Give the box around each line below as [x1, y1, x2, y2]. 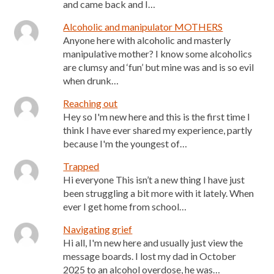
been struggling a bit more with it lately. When [63, 187, 254, 199]
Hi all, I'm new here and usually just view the [63, 237, 243, 248]
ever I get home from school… [63, 201, 187, 212]
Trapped [63, 160, 100, 172]
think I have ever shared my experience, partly [63, 124, 253, 136]
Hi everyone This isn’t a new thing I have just [63, 174, 245, 185]
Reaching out [63, 97, 118, 109]
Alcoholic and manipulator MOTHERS [63, 21, 223, 32]
